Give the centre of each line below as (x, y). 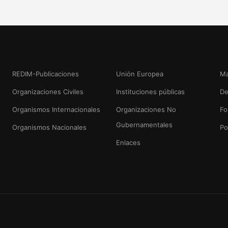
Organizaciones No (146, 109)
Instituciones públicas (150, 92)
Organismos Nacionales (49, 127)
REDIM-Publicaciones (45, 74)
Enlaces (128, 142)
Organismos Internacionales (56, 109)
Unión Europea (140, 74)
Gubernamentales (144, 125)
